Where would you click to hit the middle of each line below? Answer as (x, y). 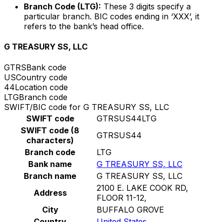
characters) (50, 140)
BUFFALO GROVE (130, 209)
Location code (41, 87)
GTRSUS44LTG (127, 118)
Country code (42, 77)
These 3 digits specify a (146, 7)
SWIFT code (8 (50, 130)
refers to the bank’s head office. (84, 27)
